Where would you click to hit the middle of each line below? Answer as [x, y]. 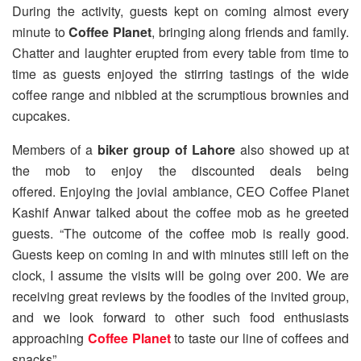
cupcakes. [41, 116]
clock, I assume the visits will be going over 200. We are [180, 276]
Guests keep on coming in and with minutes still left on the [180, 255]
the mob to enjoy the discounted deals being [180, 171]
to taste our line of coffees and [260, 338]
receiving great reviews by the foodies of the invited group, [180, 297]
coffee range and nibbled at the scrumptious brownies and [180, 95]
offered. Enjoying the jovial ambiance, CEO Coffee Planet [180, 192]
